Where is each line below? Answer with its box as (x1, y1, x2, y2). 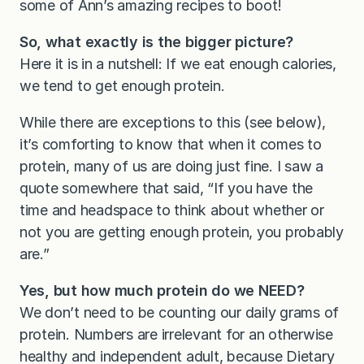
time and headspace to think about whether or (19, 201, 324, 219)
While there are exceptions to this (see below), (19, 114, 327, 132)
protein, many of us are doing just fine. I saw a (19, 158, 323, 175)
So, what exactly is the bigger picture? (19, 33, 294, 51)
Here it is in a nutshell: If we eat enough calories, (19, 55, 336, 73)
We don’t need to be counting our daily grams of (19, 304, 340, 322)
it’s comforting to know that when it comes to (19, 136, 322, 154)
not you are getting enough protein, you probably (19, 223, 344, 241)
